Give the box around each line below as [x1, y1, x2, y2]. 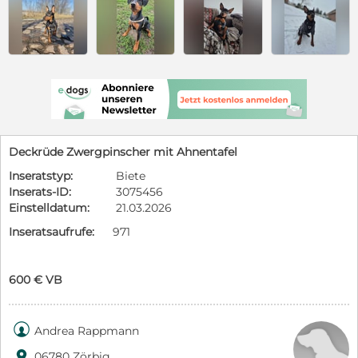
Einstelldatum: [9, 200, 89, 215]
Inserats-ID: [9, 184, 71, 199]
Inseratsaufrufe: [9, 224, 94, 239]
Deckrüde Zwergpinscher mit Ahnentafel [9, 144, 237, 159]
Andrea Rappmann [34, 323, 139, 338]
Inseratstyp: [9, 168, 73, 183]
